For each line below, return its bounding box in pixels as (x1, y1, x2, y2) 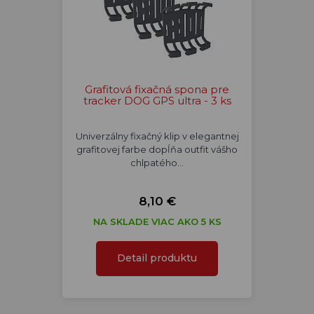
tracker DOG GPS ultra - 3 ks (83, 94, 231, 107)
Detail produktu (117, 252, 197, 264)
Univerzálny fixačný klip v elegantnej (75, 130, 239, 142)
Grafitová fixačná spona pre (85, 83, 229, 96)
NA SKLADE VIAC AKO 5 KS (93, 216, 221, 227)
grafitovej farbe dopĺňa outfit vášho (76, 144, 238, 155)
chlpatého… (130, 157, 184, 168)
